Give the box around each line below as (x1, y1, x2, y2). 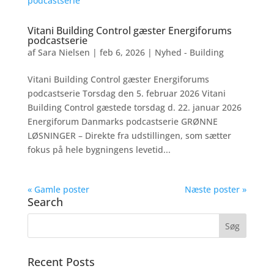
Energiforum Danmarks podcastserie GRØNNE (27, 116, 218, 127)
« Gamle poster (27, 183, 89, 195)
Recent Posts (27, 254, 95, 269)
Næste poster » (185, 183, 247, 195)
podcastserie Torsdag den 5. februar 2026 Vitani (27, 87, 226, 99)
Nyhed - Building (154, 46, 224, 58)
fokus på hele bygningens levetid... (27, 144, 171, 155)
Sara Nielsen (37, 46, 90, 58)
